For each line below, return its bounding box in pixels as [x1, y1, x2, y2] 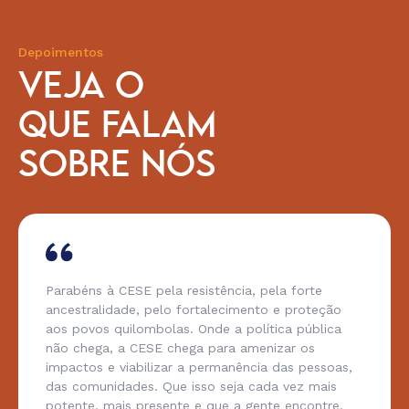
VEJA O [18, 71, 144, 105]
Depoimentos [18, 45, 103, 60]
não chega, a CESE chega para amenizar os [46, 341, 315, 356]
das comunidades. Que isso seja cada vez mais [46, 379, 337, 394]
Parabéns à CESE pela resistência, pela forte [46, 283, 322, 299]
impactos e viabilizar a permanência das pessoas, [46, 360, 352, 375]
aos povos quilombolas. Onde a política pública [46, 321, 341, 337]
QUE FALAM [18, 110, 216, 144]
